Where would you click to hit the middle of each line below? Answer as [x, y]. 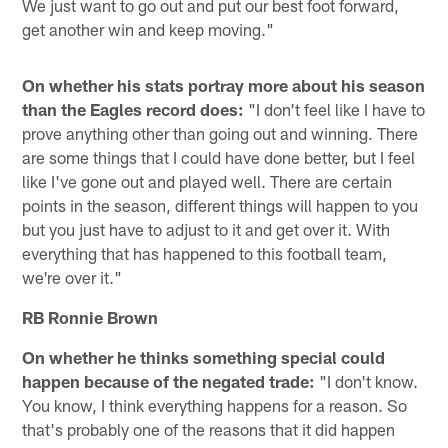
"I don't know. [367, 380]
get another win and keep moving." [148, 28]
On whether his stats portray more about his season [224, 84]
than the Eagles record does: [133, 108]
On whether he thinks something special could [204, 356]
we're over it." [72, 276]
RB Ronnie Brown [90, 316]
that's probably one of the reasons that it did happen [209, 428]
